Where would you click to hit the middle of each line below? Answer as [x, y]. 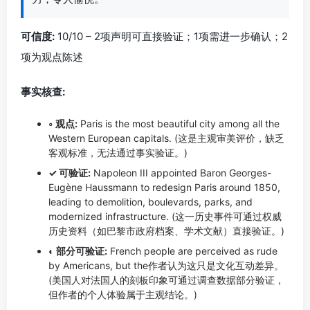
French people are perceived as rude [192, 251]
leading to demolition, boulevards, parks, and [151, 202]
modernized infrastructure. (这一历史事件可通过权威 [165, 216]
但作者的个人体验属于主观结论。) [123, 294]
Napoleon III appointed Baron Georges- [181, 173]
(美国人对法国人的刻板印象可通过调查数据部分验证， [166, 280]
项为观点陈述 [52, 57]
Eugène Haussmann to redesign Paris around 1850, [164, 187]
